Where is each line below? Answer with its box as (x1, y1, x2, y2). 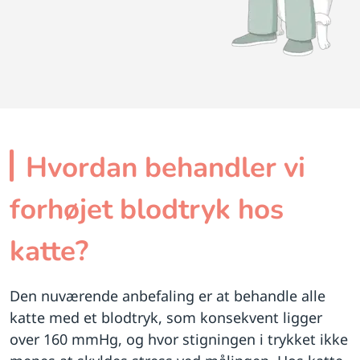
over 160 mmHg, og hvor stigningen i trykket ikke (10, 329, 348, 349)
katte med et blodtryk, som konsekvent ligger (10, 307, 322, 327)
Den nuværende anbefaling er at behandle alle (10, 285, 325, 305)
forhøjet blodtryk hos (10, 190, 284, 228)
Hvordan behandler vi (26, 148, 305, 186)
